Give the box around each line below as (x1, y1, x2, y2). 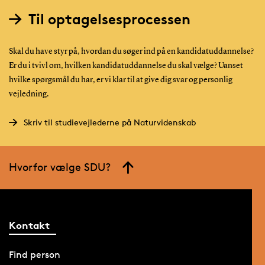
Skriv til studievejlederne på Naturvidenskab (23, 117, 196, 128)
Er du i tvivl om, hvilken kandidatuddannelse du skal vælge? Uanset (8, 62, 243, 70)
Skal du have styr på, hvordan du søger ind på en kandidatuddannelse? (8, 47, 254, 56)
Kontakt (8, 218, 50, 231)
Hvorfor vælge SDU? (8, 160, 111, 174)
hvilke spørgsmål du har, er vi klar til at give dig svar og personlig (8, 76, 232, 85)
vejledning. (8, 90, 49, 99)
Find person (8, 248, 60, 260)
